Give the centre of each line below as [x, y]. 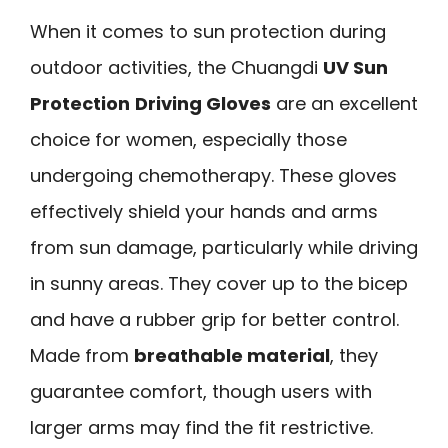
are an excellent [344, 103]
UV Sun [355, 67]
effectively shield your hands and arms [204, 211]
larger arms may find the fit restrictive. [201, 427]
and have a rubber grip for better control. [214, 319]
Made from [82, 355]
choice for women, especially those [188, 139]
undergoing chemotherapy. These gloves [213, 175]
